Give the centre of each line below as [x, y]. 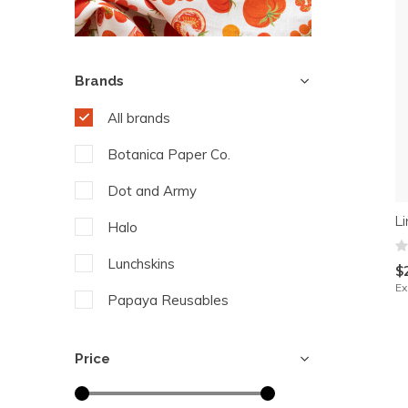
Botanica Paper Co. [169, 154]
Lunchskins [141, 264]
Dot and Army [152, 191]
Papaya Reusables [168, 300]
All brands [139, 118]
